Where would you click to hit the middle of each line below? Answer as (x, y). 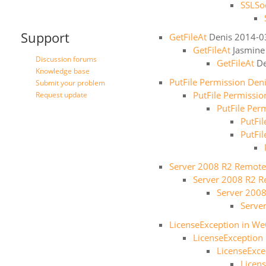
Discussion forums (66, 59)
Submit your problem (70, 83)
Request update (61, 95)
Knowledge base (63, 71)
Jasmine (249, 50)
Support (45, 37)
